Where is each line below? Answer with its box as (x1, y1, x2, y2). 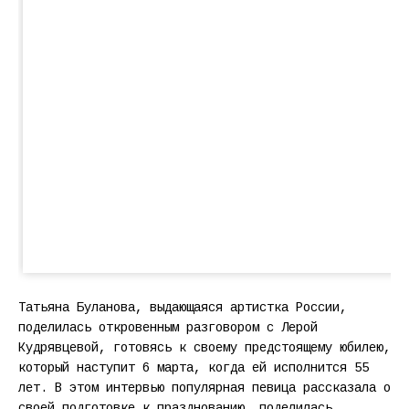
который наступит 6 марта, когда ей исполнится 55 (18, 361, 369, 376)
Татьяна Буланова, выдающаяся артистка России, (18, 300, 347, 316)
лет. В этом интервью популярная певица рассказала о (18, 381, 391, 396)
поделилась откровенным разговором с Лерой (18, 320, 318, 336)
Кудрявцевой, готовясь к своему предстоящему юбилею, (18, 341, 391, 356)
